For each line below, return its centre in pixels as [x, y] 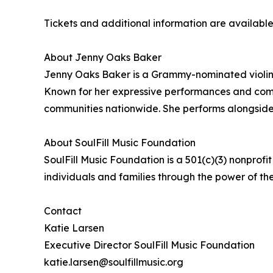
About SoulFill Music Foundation [120, 142]
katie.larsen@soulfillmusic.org [114, 262]
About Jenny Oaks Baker [103, 57]
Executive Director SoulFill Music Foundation [149, 245]
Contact [63, 211]
